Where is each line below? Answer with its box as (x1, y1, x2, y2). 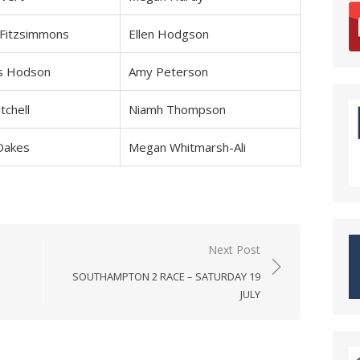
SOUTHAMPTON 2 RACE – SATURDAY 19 (72, 269, 260, 284)
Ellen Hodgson (129, 26, 209, 42)
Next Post (208, 242, 260, 257)
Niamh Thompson (129, 101, 226, 117)
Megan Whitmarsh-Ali (129, 139, 246, 155)
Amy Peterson (129, 63, 208, 80)
